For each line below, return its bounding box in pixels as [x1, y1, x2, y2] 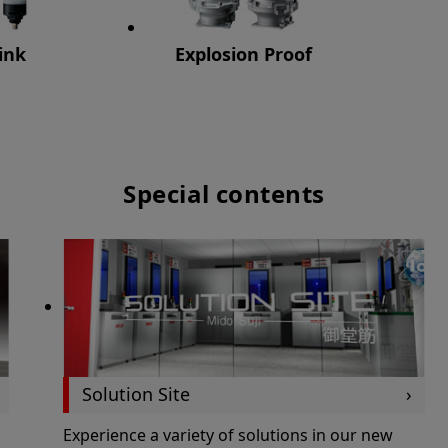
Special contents [123, 177, 325, 211]
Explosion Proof [175, 42, 313, 67]
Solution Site [82, 382, 190, 407]
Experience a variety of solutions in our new [62, 423, 393, 446]
